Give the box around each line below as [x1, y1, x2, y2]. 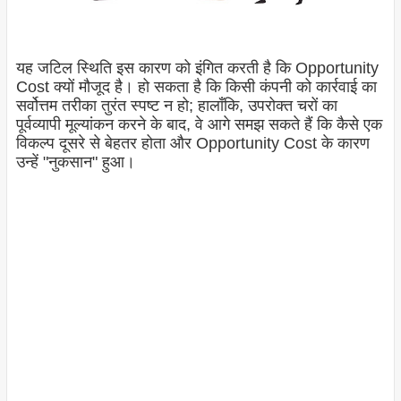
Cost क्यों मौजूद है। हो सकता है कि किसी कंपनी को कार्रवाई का [15, 77, 377, 96]
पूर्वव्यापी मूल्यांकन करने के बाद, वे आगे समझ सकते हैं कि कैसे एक [15, 115, 382, 133]
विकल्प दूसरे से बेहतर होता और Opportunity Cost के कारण [15, 133, 370, 152]
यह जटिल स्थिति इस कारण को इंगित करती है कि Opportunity [15, 58, 379, 77]
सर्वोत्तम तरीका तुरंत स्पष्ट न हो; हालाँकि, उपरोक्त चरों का [15, 96, 337, 115]
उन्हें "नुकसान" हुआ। [15, 152, 135, 171]
